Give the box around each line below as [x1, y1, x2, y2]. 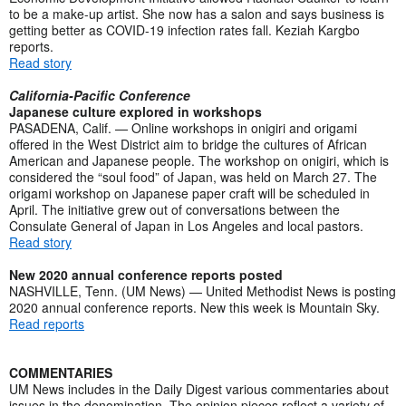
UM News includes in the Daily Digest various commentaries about [9, 379, 389, 398]
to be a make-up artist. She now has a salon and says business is [9, 4, 384, 23]
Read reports [9, 314, 84, 333]
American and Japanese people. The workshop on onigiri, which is [9, 150, 389, 169]
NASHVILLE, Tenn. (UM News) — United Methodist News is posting [9, 281, 396, 300]
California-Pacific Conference [9, 85, 190, 104]
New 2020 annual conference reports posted [9, 265, 283, 284]
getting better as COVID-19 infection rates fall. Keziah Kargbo [9, 20, 360, 39]
